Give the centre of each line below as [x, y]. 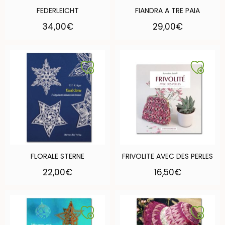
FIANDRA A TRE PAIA [167, 11]
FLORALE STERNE [58, 156]
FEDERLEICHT [58, 11]
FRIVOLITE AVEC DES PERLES [167, 156]
